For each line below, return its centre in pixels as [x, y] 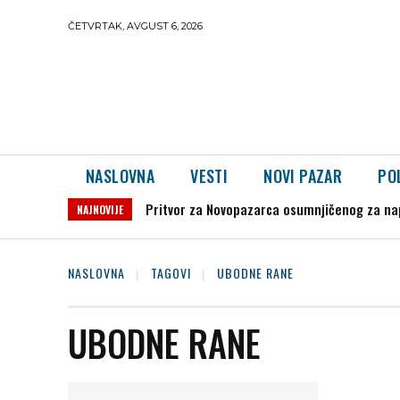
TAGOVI [171, 273]
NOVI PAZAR [303, 176]
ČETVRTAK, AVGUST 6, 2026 [135, 26]
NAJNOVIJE [100, 209]
